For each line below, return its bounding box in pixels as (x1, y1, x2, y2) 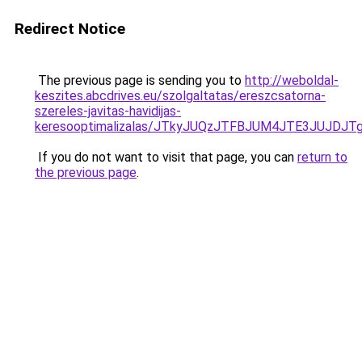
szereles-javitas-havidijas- (35, 103, 181, 119)
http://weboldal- (245, 73, 339, 88)
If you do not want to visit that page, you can (35, 149, 297, 165)
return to (297, 149, 347, 165)
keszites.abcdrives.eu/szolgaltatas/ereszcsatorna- (35, 88, 326, 103)
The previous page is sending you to (35, 73, 245, 88)
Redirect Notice (15, 19, 125, 38)
